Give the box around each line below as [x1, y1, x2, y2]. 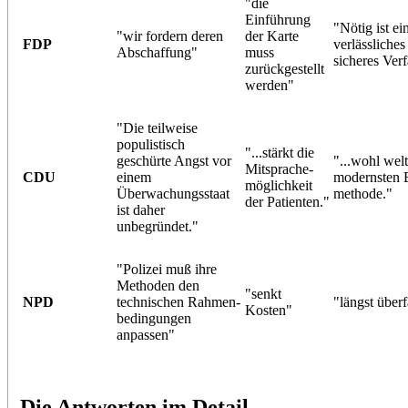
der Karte [244, 27, 299, 44]
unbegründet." [116, 218, 199, 234]
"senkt [244, 285, 281, 301]
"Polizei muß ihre [116, 260, 217, 277]
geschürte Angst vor [116, 152, 231, 168]
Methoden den [116, 277, 199, 293]
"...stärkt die [244, 144, 314, 160]
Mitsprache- [244, 160, 313, 177]
